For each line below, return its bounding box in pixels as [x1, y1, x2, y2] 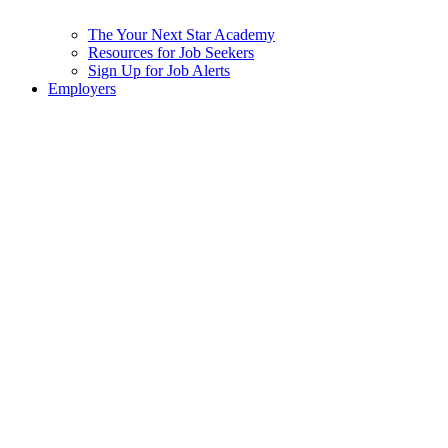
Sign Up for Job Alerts [88, 62, 230, 79]
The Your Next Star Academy [88, 26, 275, 43]
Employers [48, 80, 116, 97]
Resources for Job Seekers [88, 44, 254, 61]
